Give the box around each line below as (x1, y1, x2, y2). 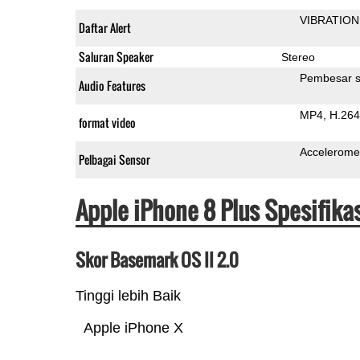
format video (78, 113, 136, 131)
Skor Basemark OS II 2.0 (75, 246, 239, 272)
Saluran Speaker (78, 47, 153, 65)
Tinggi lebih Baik (75, 287, 181, 304)
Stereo (280, 50, 315, 63)
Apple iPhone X (83, 319, 183, 336)
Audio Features (78, 76, 145, 94)
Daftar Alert (78, 18, 131, 36)
